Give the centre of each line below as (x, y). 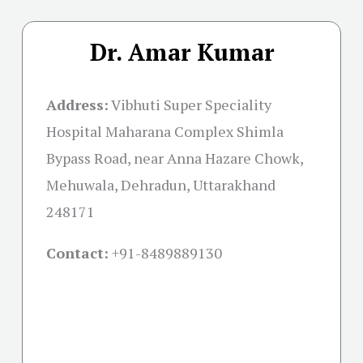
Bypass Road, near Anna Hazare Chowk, (175, 158)
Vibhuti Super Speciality (191, 104)
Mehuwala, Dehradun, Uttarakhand (161, 184)
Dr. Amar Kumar (181, 51)
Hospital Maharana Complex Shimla (165, 131)
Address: (77, 104)
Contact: (77, 252)
